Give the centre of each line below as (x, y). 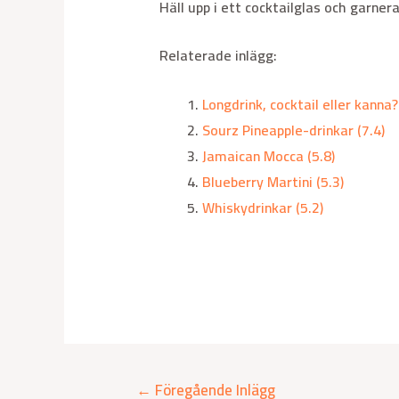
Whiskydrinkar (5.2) (262, 207)
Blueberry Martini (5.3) (273, 181)
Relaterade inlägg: (218, 56)
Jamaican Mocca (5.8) (268, 155)
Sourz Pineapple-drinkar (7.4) (293, 130)
